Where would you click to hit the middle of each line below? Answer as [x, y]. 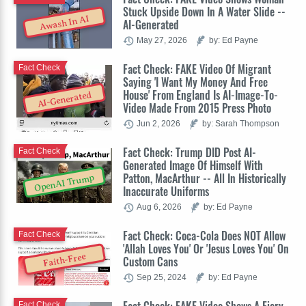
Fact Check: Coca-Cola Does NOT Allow [204, 236]
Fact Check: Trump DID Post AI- [190, 153]
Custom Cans [150, 262]
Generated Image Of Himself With [193, 166]
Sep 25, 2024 [162, 277]
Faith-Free [64, 260]
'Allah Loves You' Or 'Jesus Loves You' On [206, 249]
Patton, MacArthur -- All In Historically [205, 179]
